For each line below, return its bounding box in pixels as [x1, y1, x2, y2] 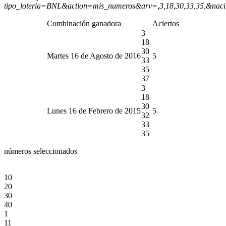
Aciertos [152, 19, 179, 28]
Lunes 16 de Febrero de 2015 [47, 106, 141, 115]
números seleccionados [4, 146, 77, 155]
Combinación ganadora [47, 19, 121, 28]
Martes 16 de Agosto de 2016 [47, 51, 141, 60]
